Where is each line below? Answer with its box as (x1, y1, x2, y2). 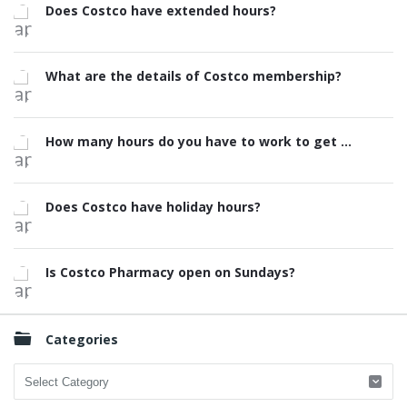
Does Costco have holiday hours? (45, 198, 261, 215)
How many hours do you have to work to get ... (45, 133, 352, 150)
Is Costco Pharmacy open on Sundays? (45, 263, 295, 281)
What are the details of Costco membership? (45, 67, 342, 84)
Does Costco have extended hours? (45, 2, 276, 19)
